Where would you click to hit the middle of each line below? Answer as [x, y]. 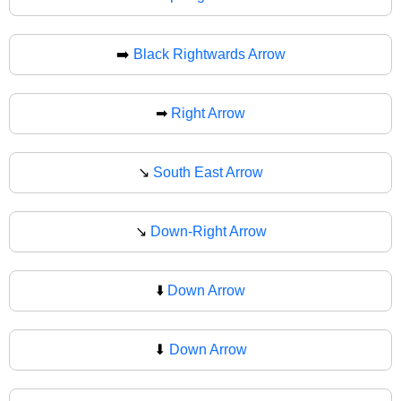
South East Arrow [208, 172]
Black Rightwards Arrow [209, 54]
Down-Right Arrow [208, 231]
